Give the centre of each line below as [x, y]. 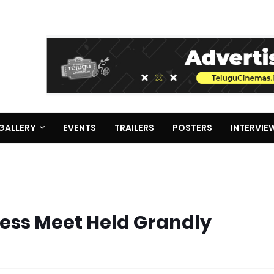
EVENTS [80, 128]
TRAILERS [134, 128]
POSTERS [192, 128]
